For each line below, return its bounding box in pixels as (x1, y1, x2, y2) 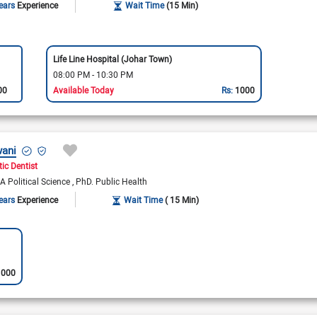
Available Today (52, 83, 114, 96)
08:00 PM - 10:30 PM (52, 68, 133, 80)
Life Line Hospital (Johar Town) (52, 52, 172, 64)
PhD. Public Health (76, 175, 148, 187)
